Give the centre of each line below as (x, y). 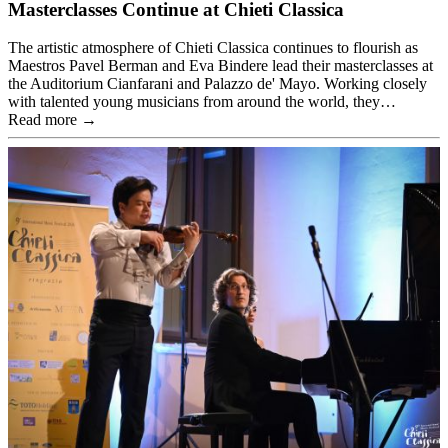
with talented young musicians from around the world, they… (202, 102)
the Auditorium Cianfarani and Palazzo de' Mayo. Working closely (217, 84)
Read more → (52, 120)
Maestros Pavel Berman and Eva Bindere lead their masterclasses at (220, 66)
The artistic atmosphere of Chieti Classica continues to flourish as (213, 48)
